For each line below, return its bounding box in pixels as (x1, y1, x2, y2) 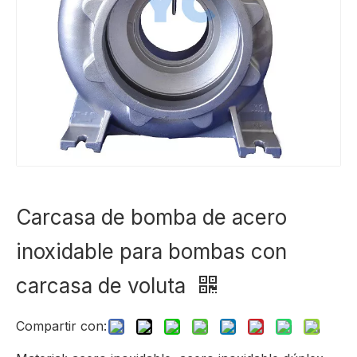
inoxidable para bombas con (16, 239, 287, 265)
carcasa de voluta (16, 273, 191, 299)
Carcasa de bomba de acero (16, 205, 287, 230)
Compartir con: (16, 318, 107, 335)
